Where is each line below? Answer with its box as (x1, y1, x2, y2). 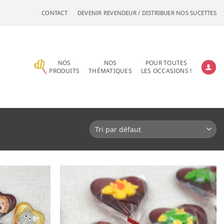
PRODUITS (49, 66, 80, 75)
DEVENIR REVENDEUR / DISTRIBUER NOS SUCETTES (77, 9, 216, 16)
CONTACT (41, 9, 67, 16)
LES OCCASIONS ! (140, 66, 192, 75)
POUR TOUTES (145, 58, 187, 67)
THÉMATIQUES (88, 66, 132, 75)
